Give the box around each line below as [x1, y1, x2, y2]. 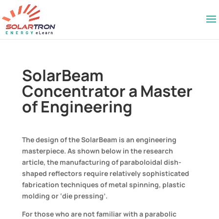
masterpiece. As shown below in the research [22, 146, 173, 155]
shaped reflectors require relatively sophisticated [22, 169, 189, 178]
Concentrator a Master [22, 80, 193, 102]
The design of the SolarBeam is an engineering [22, 135, 176, 144]
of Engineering [22, 96, 132, 117]
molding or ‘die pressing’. [22, 191, 108, 200]
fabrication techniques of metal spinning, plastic [22, 180, 185, 189]
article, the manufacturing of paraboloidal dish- [22, 157, 181, 167]
